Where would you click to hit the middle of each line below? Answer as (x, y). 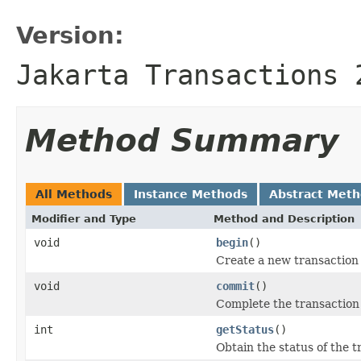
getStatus (245, 329)
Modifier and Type (84, 218)
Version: (70, 35)
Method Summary (182, 140)
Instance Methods (191, 194)
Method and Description (284, 218)
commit (235, 286)
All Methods (74, 194)
